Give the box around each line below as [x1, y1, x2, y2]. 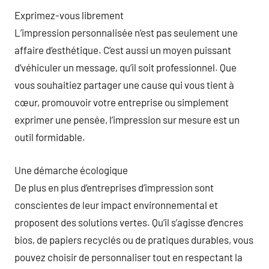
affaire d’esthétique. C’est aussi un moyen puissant [14, 44, 231, 56]
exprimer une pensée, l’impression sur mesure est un [14, 113, 240, 125]
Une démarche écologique [14, 163, 128, 176]
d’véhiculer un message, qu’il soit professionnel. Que [14, 61, 237, 73]
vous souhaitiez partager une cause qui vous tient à [14, 79, 234, 91]
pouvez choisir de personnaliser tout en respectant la [14, 250, 243, 263]
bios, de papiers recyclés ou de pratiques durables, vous [14, 233, 253, 246]
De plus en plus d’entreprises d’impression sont [14, 181, 214, 193]
